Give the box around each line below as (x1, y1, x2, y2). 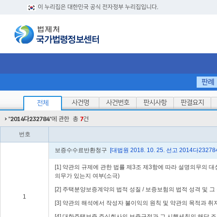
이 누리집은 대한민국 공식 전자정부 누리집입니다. (37, 4, 158, 11)
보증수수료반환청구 (55, 147, 108, 154)
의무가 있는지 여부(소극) (55, 172, 120, 179)
